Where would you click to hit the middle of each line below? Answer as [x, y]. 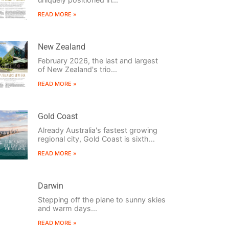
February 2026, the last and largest [98, 60]
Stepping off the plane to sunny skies [101, 200]
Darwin [50, 186]
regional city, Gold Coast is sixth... [96, 139]
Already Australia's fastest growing [97, 130]
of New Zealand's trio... [77, 69]
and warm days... [67, 209]
